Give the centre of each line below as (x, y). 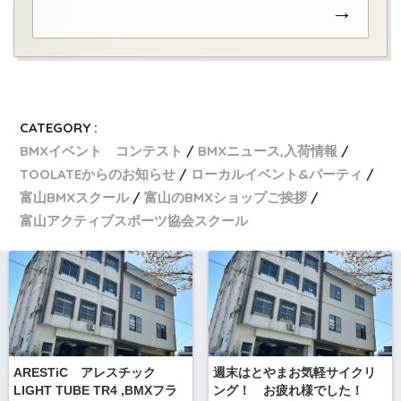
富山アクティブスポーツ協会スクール (134, 220)
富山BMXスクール (75, 197)
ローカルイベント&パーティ (277, 174)
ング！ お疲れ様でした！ (288, 391)
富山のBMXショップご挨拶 (226, 197)
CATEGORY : (59, 127)
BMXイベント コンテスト (102, 150)
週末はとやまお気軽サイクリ (294, 373)
